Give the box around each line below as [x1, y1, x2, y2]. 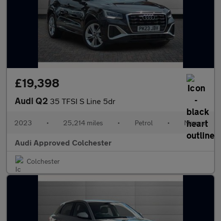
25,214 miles [63, 118, 104, 127]
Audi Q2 [15, 95, 50, 106]
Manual [184, 118, 207, 127]
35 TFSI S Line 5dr [50, 96, 115, 106]
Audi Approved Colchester [15, 138, 111, 147]
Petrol [134, 118, 153, 127]
